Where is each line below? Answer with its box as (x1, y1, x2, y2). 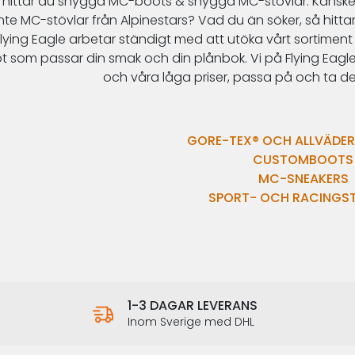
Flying (284, 48, 319, 67)
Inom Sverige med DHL (128, 313, 255, 330)
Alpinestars (120, 10, 188, 29)
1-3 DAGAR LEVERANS (128, 296, 258, 315)
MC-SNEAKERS (258, 169, 349, 188)
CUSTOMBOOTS (253, 150, 353, 169)
